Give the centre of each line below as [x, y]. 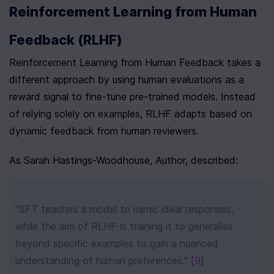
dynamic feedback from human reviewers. [104, 131]
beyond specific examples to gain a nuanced [117, 243]
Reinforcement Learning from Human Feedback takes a [135, 62]
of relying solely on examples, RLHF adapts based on [131, 114]
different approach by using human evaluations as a [127, 80]
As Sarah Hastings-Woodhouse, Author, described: [124, 160]
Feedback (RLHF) [66, 40]
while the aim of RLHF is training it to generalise [124, 226]
